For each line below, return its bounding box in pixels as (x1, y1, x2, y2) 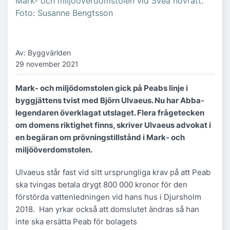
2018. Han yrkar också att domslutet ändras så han (15, 204, 199, 214)
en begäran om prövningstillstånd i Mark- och (15, 132, 185, 142)
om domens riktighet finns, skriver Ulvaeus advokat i (15, 120, 211, 130)
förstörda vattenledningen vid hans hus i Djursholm (15, 191, 201, 202)
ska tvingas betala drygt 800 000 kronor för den (15, 179, 187, 189)
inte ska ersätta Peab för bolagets (15, 216, 137, 226)
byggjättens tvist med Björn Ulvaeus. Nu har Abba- (15, 95, 204, 105)
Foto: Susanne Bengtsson (15, 8, 113, 18)
